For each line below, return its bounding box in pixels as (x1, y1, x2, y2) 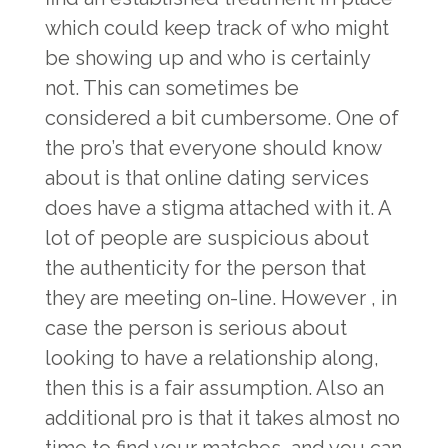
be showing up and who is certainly (45, 46, 370, 70)
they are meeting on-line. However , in (45, 286, 397, 310)
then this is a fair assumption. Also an (45, 376, 384, 400)
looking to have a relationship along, (45, 346, 379, 370)
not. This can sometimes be (45, 76, 299, 100)
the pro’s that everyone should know (45, 136, 381, 160)
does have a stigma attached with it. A (45, 196, 391, 220)
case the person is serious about (45, 316, 347, 340)
